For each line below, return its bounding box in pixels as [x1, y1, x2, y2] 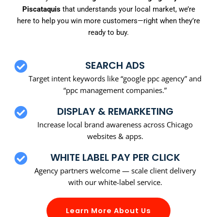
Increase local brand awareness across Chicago [37, 119, 193, 129]
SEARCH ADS [85, 58, 145, 72]
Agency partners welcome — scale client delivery [34, 165, 196, 175]
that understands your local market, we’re [60, 5, 195, 14]
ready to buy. [88, 28, 129, 37]
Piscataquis [22, 5, 61, 14]
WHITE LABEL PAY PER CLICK [50, 150, 180, 164]
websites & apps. [87, 131, 143, 141]
